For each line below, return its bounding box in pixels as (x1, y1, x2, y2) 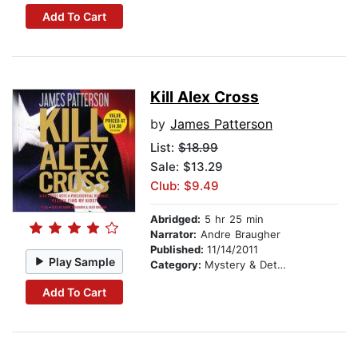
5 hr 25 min (201, 213, 264, 226)
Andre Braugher (197, 228, 280, 241)
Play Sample (49, 254, 116, 268)
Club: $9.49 (150, 178, 219, 194)
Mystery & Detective (205, 258, 277, 272)
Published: (150, 243, 207, 257)
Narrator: (150, 228, 197, 241)
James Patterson (170, 116, 272, 133)
